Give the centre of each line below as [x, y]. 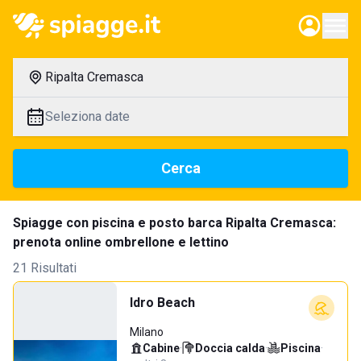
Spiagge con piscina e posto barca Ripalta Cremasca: [174, 223]
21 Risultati [45, 268]
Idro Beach [162, 303]
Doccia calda [230, 348]
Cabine [161, 348]
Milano [147, 332]
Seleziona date [87, 116]
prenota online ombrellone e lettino [121, 242]
